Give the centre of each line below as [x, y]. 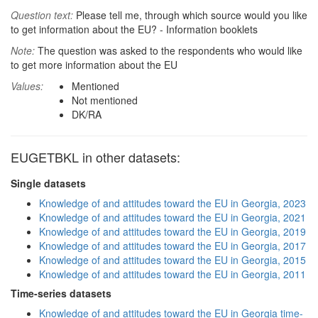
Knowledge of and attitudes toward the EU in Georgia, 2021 [172, 217]
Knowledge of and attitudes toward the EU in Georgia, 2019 [172, 231]
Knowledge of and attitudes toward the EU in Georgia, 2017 [172, 246]
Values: [27, 86]
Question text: [42, 15]
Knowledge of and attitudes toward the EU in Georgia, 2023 [172, 203]
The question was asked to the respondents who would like [169, 50]
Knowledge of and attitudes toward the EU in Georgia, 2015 [172, 260]
